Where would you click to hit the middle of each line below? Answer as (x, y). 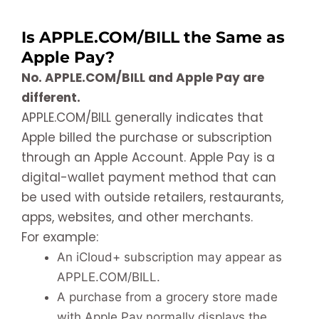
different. (51, 97)
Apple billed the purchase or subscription (147, 137)
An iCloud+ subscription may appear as (169, 257)
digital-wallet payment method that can (149, 177)
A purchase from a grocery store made (167, 297)
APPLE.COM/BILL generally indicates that (142, 117)
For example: (60, 237)
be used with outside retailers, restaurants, (152, 197)
